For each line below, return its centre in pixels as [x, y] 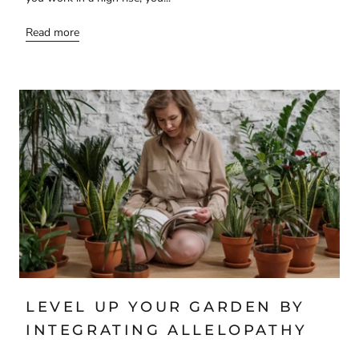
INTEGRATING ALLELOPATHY [167, 331]
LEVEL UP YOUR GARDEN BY [165, 307]
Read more [52, 33]
